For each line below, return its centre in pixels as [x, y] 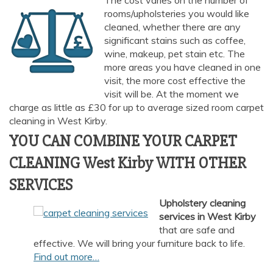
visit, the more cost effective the [175, 81]
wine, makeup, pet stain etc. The [175, 54]
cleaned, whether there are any [172, 27]
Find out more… [66, 257]
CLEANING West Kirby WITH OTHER [128, 164]
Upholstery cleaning [202, 203]
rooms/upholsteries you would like [177, 14]
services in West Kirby [207, 217]
